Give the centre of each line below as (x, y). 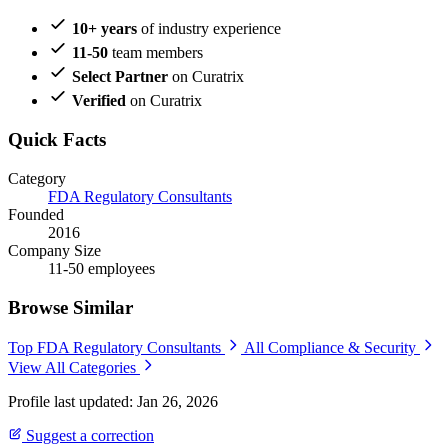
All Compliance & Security (332, 348)
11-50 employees (101, 268)
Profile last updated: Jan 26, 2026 (113, 402)
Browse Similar (70, 307)
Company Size (54, 250)
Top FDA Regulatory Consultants (116, 348)
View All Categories (74, 368)
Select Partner (120, 77)
